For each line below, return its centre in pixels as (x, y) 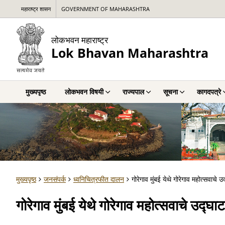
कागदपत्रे (209, 92)
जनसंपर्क (55, 179)
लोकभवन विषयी (84, 92)
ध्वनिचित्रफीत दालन (99, 179)
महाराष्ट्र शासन (36, 9)
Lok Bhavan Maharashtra (130, 53)
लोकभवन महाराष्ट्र (80, 40)
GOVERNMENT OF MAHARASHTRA (105, 9)
